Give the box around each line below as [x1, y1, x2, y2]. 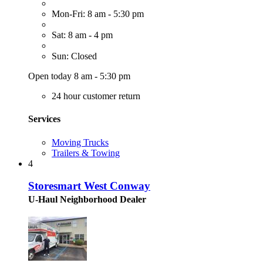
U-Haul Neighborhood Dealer [28, 194, 146, 205]
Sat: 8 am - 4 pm [52, 30, 113, 41]
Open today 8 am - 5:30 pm [28, 71, 130, 82]
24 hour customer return [52, 91, 140, 102]
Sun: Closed [52, 51, 97, 62]
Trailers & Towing [52, 147, 120, 158]
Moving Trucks [52, 137, 109, 147]
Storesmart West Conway [28, 180, 150, 193]
